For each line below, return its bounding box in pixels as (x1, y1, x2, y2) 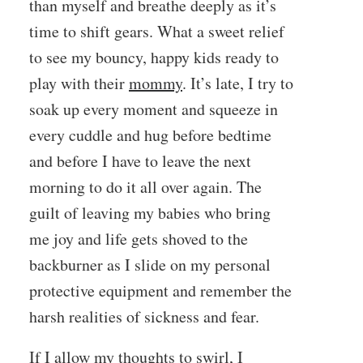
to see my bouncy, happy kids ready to (29, 46, 279, 68)
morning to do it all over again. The (29, 176, 262, 198)
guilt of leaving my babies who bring (29, 202, 271, 224)
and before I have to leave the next (29, 150, 251, 172)
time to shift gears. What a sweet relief (29, 20, 284, 42)
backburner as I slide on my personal (29, 254, 271, 275)
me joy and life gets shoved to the (29, 228, 248, 250)
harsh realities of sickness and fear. (29, 305, 265, 327)
